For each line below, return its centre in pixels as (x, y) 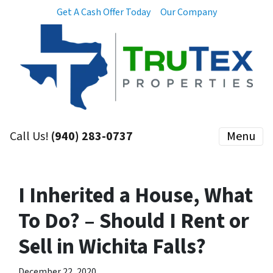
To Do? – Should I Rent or (134, 221)
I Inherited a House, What (136, 196)
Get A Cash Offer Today (103, 12)
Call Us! (30, 136)
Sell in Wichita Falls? (112, 247)
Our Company (188, 12)
